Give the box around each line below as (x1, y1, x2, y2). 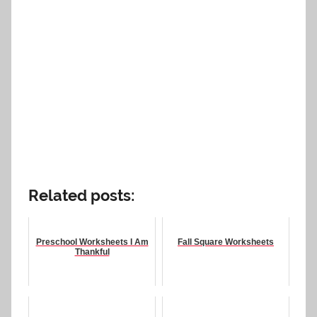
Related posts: (28, 185, 134, 204)
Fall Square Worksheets (178, 237, 274, 248)
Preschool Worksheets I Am (35, 237, 149, 248)
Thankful (74, 247, 110, 258)
